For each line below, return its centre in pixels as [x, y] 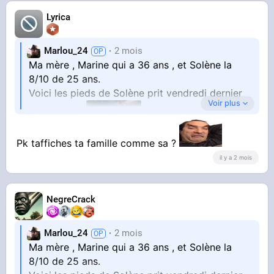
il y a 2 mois [235, 157]
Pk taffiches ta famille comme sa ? [98, 143]
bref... [42, 212]
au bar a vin [58, 170]
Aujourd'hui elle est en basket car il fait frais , [134, 198]
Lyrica [59, 17]
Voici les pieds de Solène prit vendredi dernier [136, 93]
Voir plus [224, 103]
